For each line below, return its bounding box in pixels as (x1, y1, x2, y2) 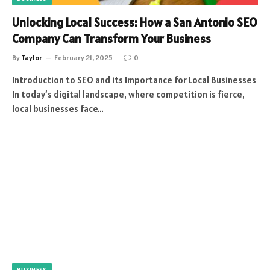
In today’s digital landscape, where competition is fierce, (12, 89, 245, 100)
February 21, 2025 (54, 53, 113, 62)
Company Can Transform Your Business (12, 31, 211, 46)
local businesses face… (12, 103, 104, 115)
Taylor (21, 53, 42, 62)
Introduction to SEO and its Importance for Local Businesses (12, 74, 256, 86)
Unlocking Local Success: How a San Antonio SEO (12, 14, 257, 30)
